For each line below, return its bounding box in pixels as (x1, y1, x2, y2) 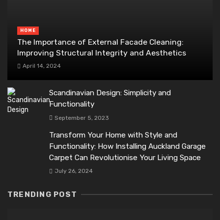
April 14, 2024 (22, 62, 61, 70)
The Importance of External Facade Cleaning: (17, 37, 184, 47)
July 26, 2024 (54, 167, 93, 174)
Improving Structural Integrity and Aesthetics (17, 48, 186, 58)
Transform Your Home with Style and (49, 130, 177, 139)
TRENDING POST (7, 190, 78, 199)
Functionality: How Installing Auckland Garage (49, 141, 206, 151)
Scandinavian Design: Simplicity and (49, 88, 171, 98)
